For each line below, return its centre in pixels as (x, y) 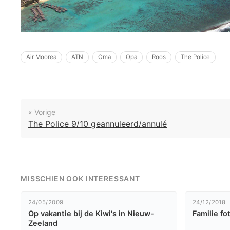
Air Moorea (41, 57)
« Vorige (42, 112)
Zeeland (43, 223)
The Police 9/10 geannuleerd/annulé (98, 124)
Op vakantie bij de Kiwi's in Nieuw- (91, 214)
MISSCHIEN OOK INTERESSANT (80, 178)
